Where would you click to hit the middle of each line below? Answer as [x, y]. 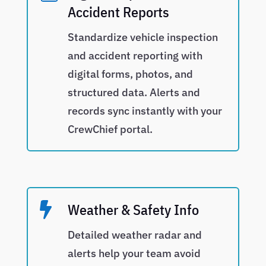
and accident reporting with [135, 56]
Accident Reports [118, 12]
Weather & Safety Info [133, 210]
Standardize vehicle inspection [142, 37]
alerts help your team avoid [134, 254]
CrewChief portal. [110, 129]
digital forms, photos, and [130, 74]
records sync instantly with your [145, 111]
